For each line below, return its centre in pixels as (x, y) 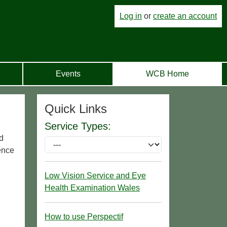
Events (68, 73)
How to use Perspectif (84, 216)
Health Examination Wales (92, 187)
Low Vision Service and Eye (95, 175)
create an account (185, 16)
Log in (131, 16)
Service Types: (78, 126)
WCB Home (167, 73)
